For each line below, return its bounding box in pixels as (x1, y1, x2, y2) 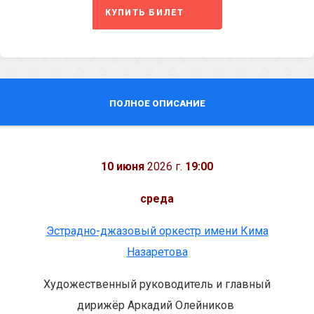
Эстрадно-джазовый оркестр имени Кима (46, 224, 268, 238)
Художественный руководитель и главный (43, 278, 271, 291)
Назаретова (126, 245, 188, 259)
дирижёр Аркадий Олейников (77, 299, 237, 312)
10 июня (101, 160, 144, 173)
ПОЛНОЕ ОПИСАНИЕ (109, 98, 205, 109)
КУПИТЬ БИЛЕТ (104, 8, 184, 18)
